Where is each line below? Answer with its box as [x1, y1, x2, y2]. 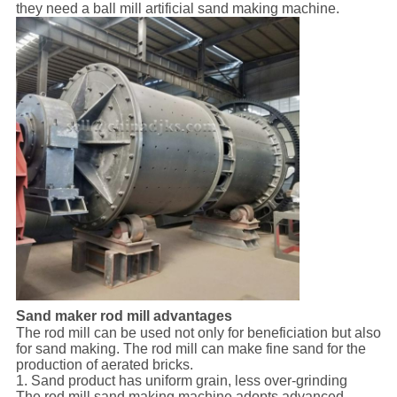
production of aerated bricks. [15, 357, 193, 373]
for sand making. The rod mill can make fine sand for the [15, 341, 366, 357]
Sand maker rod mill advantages [15, 308, 232, 324]
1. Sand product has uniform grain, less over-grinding [15, 373, 347, 389]
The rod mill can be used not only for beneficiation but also [15, 325, 381, 341]
